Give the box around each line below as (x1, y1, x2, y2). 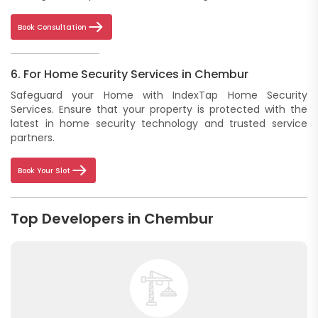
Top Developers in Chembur (11, 209, 214, 229)
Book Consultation (18, 21, 87, 33)
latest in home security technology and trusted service (11, 116, 307, 131)
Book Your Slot (18, 165, 70, 176)
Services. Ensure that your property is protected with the (11, 102, 307, 117)
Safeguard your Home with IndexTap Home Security (11, 88, 307, 103)
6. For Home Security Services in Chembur (11, 66, 248, 83)
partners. (11, 131, 55, 146)
